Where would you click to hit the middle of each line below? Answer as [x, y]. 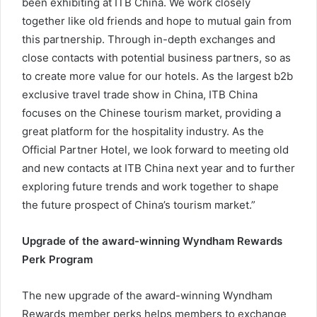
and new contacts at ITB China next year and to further [158, 168]
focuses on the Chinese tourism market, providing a [151, 113]
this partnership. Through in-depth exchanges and [149, 39]
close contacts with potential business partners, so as [156, 57]
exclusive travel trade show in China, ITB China [140, 94]
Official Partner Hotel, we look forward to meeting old [155, 149]
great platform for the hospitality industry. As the [143, 131]
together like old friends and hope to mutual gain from [157, 21]
